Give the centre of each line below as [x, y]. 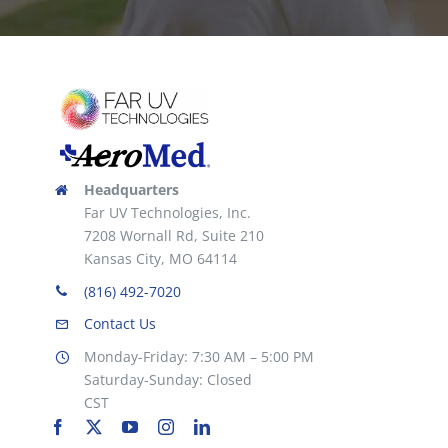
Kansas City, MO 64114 [160, 258]
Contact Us [119, 324]
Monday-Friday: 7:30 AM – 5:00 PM [198, 357]
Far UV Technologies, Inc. [167, 212]
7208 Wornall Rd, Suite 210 [173, 235]
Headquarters [131, 189]
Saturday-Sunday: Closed [167, 380]
